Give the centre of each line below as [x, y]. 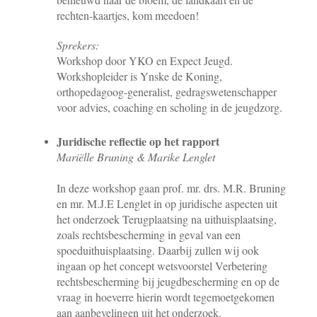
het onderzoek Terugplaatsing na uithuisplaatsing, [167, 219]
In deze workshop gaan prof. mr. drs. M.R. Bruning [171, 188]
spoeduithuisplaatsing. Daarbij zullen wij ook [158, 250]
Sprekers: [78, 45]
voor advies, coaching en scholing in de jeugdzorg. [171, 107]
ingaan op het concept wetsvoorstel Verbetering [162, 265]
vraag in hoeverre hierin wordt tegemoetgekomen [166, 296]
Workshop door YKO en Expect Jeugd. [145, 60]
